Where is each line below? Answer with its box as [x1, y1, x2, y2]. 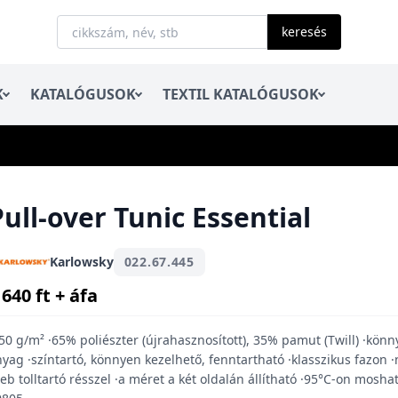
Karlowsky [49, 253, 114, 270]
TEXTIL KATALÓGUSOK [163, 84, 319, 104]
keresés [282, 23, 327, 40]
